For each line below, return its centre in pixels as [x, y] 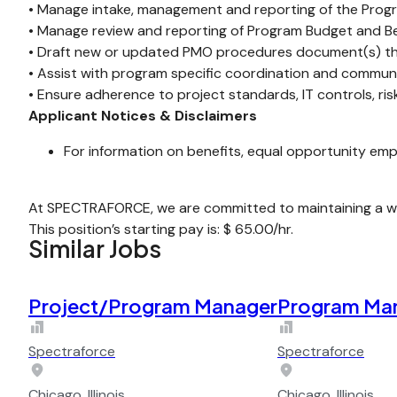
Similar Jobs [95, 249]
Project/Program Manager [153, 306]
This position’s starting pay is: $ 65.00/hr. [161, 229]
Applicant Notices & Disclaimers [143, 116]
